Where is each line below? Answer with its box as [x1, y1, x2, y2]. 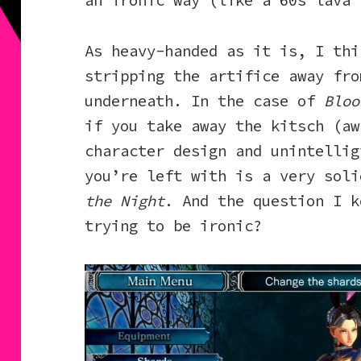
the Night [85, 191, 165, 211]
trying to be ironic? [85, 216, 263, 236]
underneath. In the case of [85, 91, 325, 111]
